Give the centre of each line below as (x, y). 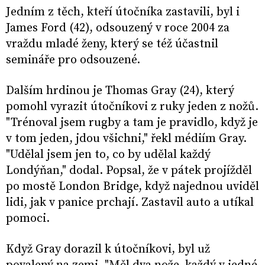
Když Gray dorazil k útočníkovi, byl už (108, 250)
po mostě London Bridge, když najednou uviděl (132, 187)
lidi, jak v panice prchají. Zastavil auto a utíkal (130, 203)
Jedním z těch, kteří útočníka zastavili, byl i (123, 12)
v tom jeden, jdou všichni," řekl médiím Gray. (126, 139)
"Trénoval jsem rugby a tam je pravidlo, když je (132, 123)
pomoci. (28, 219)
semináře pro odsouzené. (73, 60)
